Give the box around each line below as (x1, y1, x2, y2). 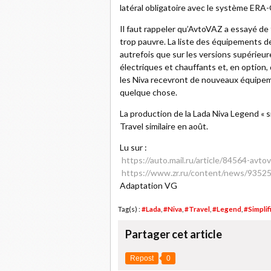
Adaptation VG (120, 180, 177, 191)
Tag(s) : (118, 205, 142, 213)
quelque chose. (120, 87, 177, 97)
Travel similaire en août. (120, 121, 208, 131)
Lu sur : (120, 142, 147, 152)
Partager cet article (125, 227, 222, 241)
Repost (130, 254, 154, 263)
